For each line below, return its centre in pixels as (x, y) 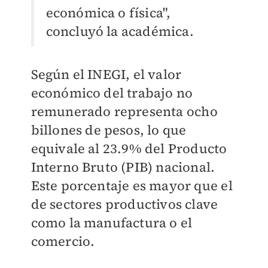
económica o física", (108, 13)
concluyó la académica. (120, 31)
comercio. (63, 241)
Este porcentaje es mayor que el (132, 186)
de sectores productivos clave (124, 204)
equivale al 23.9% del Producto (129, 149)
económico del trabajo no (112, 93)
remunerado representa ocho (124, 112)
